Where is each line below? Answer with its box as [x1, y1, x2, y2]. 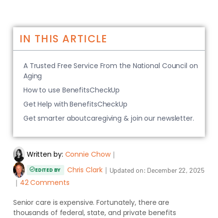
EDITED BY [35, 166, 61, 174]
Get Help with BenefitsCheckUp [23, 99, 127, 109]
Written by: [26, 149, 63, 159]
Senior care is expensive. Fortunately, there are [13, 198, 170, 207]
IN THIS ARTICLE [19, 32, 108, 46]
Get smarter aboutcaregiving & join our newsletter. [23, 113, 194, 123]
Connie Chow [65, 149, 110, 159]
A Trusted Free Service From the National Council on [23, 61, 198, 71]
